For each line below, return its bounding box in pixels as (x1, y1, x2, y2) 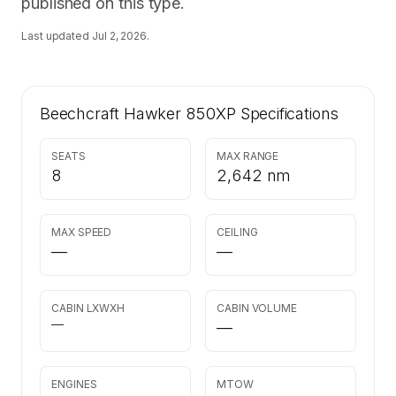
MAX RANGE (217, 149, 279, 163)
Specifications (235, 104, 339, 123)
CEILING (217, 225, 258, 239)
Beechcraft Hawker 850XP (40, 104, 236, 123)
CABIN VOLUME (217, 301, 298, 315)
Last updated (21, 29, 92, 42)
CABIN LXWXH (51, 301, 126, 315)
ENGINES (51, 377, 97, 391)
